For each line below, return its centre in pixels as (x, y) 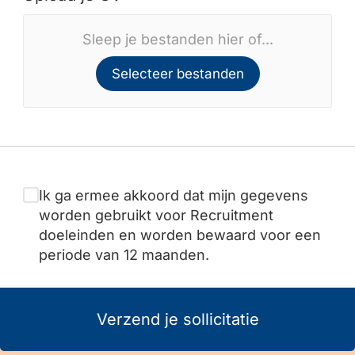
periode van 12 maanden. (124, 255)
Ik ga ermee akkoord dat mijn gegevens (174, 195)
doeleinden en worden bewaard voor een (180, 235)
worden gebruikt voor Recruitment (156, 215)
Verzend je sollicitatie (177, 319)
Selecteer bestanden (177, 74)
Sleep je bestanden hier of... (177, 39)
